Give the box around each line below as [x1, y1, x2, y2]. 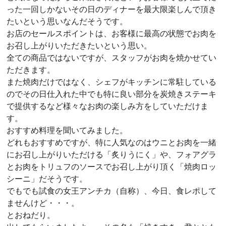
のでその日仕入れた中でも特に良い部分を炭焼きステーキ [7, 89, 216, 99]
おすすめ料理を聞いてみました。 [7, 125, 128, 135]
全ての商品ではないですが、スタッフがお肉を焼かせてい [7, 52, 216, 63]
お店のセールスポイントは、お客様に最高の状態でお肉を [7, 28, 216, 38]
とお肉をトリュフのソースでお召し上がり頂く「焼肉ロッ [7, 161, 216, 172]
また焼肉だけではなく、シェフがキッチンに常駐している [7, 77, 216, 87]
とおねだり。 [7, 210, 55, 220]
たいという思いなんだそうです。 [7, 16, 128, 26]
